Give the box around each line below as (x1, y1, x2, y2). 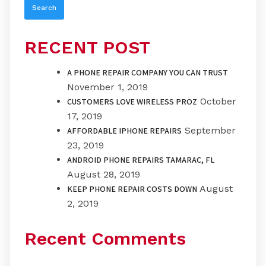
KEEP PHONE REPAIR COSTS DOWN (67, 183, 197, 195)
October (200, 96, 236, 107)
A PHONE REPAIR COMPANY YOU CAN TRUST (67, 67, 228, 78)
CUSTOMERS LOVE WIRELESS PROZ (67, 96, 197, 107)
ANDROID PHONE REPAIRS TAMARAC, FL (67, 154, 214, 166)
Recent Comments (24, 228, 186, 249)
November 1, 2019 (67, 81, 148, 93)
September (185, 125, 236, 137)
